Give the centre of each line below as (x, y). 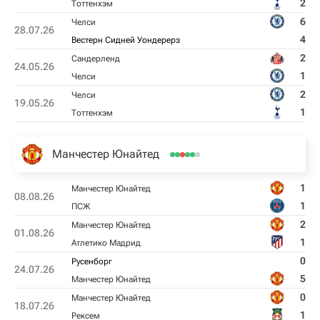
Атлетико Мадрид (106, 243)
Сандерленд (96, 59)
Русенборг (92, 261)
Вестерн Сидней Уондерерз (126, 40)
